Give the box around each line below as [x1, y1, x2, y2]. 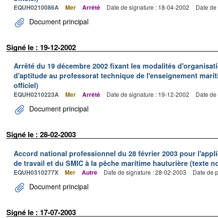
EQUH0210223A [14, 90, 59, 99]
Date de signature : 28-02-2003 [104, 167, 186, 176]
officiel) [14, 80, 38, 90]
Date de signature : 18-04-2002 [107, 2, 189, 11]
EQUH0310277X [14, 167, 58, 177]
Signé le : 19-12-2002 [6, 41, 76, 53]
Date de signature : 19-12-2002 [107, 90, 189, 98]
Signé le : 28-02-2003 [6, 129, 76, 140]
